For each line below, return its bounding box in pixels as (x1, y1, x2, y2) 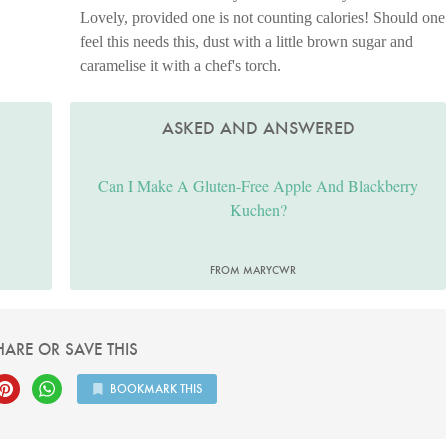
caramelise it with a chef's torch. (80, 57, 282, 74)
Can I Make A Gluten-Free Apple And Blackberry (98, 174, 419, 196)
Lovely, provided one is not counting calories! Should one (80, 9, 446, 26)
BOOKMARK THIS (109, 381, 202, 397)
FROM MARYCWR (210, 262, 297, 277)
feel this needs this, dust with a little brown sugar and (80, 33, 414, 50)
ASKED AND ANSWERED (161, 117, 355, 139)
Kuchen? (229, 198, 287, 220)
